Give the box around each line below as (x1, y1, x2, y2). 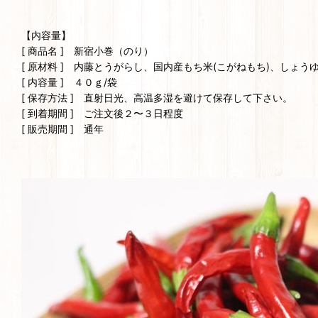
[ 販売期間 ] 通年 (21, 122, 104, 135)
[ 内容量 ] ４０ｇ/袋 (21, 75, 117, 88)
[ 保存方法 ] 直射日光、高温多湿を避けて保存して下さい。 (21, 91, 292, 104)
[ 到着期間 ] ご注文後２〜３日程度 (21, 106, 183, 119)
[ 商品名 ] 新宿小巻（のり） (21, 44, 153, 57)
